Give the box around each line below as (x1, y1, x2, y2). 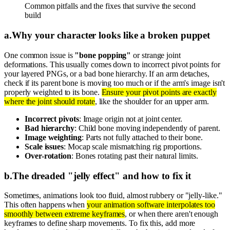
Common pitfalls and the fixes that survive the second (25, 2, 196, 11)
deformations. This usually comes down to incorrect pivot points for (4, 60, 220, 69)
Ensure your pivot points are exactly (101, 87, 217, 97)
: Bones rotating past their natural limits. (71, 151, 198, 160)
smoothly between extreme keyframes (4, 209, 125, 219)
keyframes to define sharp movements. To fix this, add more (4, 219, 196, 228)
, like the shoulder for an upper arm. (94, 97, 209, 106)
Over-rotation (25, 151, 71, 160)
